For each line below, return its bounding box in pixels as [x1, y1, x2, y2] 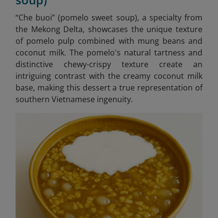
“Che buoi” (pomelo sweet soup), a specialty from [16, 12, 202, 23]
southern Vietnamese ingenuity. [16, 93, 133, 105]
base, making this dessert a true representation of [16, 82, 202, 93]
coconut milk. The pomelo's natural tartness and [16, 47, 202, 58]
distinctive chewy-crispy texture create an [16, 58, 202, 70]
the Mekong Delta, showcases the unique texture [16, 23, 202, 35]
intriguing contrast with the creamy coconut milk [16, 70, 202, 81]
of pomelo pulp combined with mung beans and [16, 35, 202, 46]
